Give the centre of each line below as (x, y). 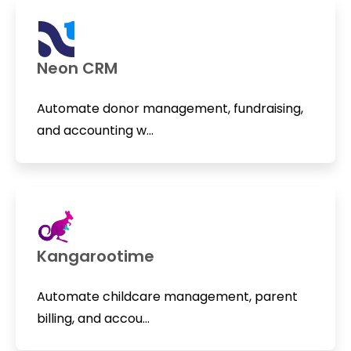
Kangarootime (95, 256)
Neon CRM (77, 68)
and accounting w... (95, 130)
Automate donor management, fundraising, (170, 108)
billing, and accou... (93, 318)
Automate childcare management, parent (167, 296)
